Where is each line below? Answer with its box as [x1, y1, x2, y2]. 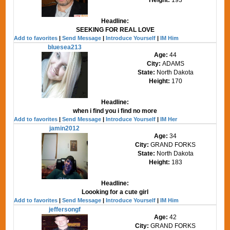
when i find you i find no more [73, 107, 157, 114]
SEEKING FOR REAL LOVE [75, 26, 155, 33]
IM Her [160, 116, 178, 122]
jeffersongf [48, 205, 81, 213]
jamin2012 [49, 124, 80, 132]
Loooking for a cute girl [82, 188, 148, 196]
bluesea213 [47, 43, 82, 51]
